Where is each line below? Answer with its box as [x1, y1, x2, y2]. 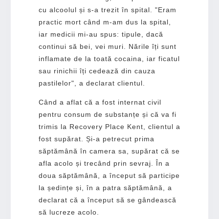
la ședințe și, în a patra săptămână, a [38, 184, 172, 192]
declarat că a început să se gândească [38, 196, 176, 204]
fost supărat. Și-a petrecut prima [38, 135, 154, 143]
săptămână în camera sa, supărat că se [38, 147, 180, 155]
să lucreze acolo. [38, 208, 99, 217]
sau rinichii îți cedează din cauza [38, 67, 155, 75]
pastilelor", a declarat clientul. [38, 79, 145, 88]
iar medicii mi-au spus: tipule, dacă [38, 30, 163, 39]
